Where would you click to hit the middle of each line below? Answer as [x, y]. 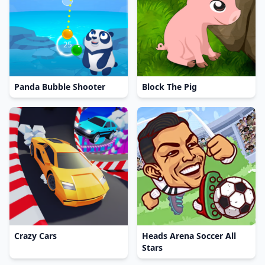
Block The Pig [169, 86]
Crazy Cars [35, 235]
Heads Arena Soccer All [189, 235]
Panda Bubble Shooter [60, 86]
